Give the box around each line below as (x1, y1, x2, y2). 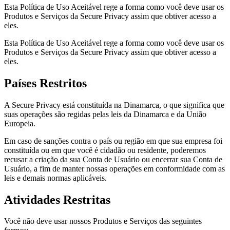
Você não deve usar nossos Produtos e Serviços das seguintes (4, 217, 202, 226)
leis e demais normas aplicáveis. (4, 173, 107, 182)
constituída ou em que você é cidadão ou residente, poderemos (4, 145, 206, 155)
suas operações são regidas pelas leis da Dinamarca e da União (4, 109, 206, 119)
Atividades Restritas (4, 193, 110, 206)
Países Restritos (4, 76, 87, 90)
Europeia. (4, 119, 35, 128)
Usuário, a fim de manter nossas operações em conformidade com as (4, 164, 225, 173)
